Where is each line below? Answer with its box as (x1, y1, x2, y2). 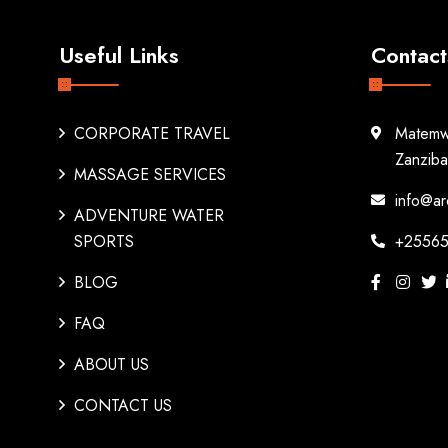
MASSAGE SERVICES (74, 163, 227, 186)
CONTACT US (74, 394, 173, 417)
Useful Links (59, 39, 180, 71)
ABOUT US (74, 353, 150, 376)
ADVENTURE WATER (74, 204, 225, 227)
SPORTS (74, 230, 135, 253)
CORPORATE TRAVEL (74, 122, 231, 145)
